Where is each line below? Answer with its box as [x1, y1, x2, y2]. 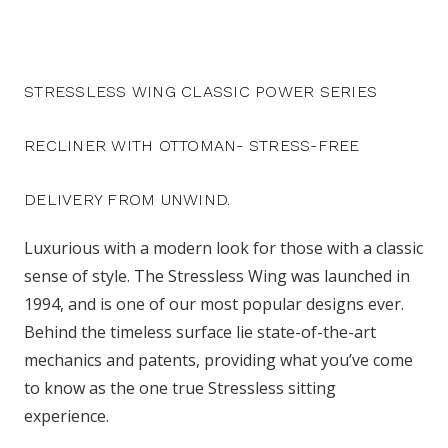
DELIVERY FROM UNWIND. [24, 189, 231, 209]
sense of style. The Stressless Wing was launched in [24, 264, 410, 287]
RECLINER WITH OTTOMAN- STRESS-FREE [24, 135, 360, 155]
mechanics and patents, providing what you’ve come [24, 348, 413, 371]
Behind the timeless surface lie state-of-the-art [24, 320, 376, 343]
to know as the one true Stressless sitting [24, 376, 336, 399]
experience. [24, 404, 109, 427]
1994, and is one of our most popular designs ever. [24, 292, 404, 315]
